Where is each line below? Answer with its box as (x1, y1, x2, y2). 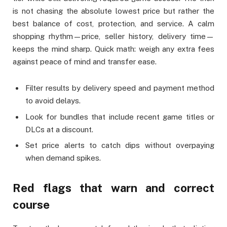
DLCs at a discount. (25, 125, 93, 134)
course (13, 198, 50, 211)
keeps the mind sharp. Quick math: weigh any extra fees (13, 45, 214, 54)
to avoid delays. (25, 96, 81, 105)
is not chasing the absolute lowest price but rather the (13, 7, 214, 16)
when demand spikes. (25, 154, 101, 163)
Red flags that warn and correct (13, 181, 214, 195)
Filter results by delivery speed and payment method (25, 84, 214, 93)
